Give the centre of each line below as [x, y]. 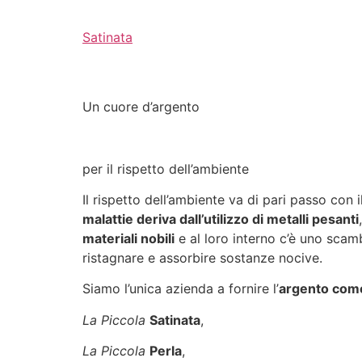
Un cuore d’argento [141, 106]
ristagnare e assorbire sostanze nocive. [202, 258]
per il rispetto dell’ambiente [166, 168]
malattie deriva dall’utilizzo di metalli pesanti [221, 219]
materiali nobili [128, 239]
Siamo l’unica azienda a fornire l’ [181, 289]
